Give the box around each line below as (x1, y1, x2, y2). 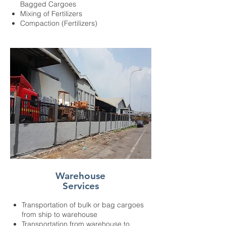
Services (62, 180, 99, 192)
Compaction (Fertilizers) (20, 19, 97, 28)
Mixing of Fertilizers (20, 9, 82, 18)
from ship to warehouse (22, 210, 97, 219)
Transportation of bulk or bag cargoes (22, 200, 144, 209)
